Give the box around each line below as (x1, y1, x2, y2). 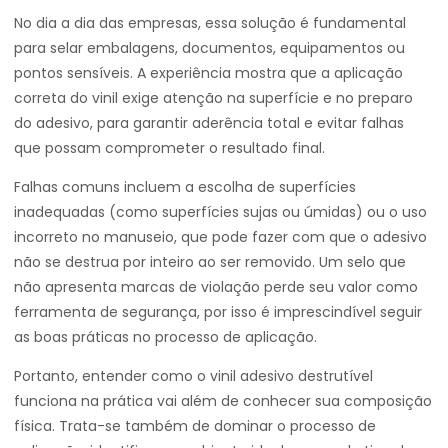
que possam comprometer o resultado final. (14, 138, 325, 158)
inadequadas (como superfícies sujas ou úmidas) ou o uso (14, 202, 427, 222)
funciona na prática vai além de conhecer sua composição (14, 391, 432, 411)
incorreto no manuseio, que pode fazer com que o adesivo (14, 227, 427, 247)
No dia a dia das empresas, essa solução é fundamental (14, 13, 406, 33)
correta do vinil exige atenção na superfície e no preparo (14, 88, 413, 108)
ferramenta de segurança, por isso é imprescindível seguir (14, 302, 422, 322)
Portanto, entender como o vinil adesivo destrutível (14, 366, 373, 386)
